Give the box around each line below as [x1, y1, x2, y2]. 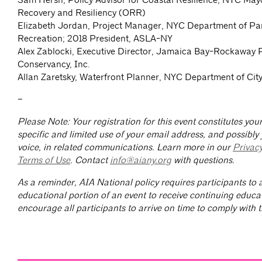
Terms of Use [18, 154, 70, 166]
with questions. [171, 154, 235, 166]
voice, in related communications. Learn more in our [18, 142, 233, 153]
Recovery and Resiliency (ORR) [18, 7, 146, 19]
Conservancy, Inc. [18, 58, 90, 70]
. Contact [70, 154, 110, 166]
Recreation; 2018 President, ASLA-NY [18, 33, 173, 44]
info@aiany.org [110, 154, 171, 166]
